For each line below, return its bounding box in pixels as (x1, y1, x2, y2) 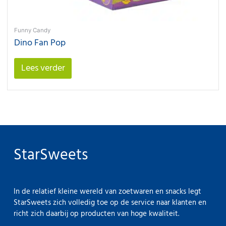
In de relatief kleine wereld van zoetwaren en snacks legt (14, 185, 202, 198)
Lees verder (21, 61, 65, 76)
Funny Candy (14, 26, 51, 34)
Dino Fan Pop (14, 35, 66, 50)
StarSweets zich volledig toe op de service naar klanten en (14, 196, 207, 209)
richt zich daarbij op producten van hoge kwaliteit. (14, 207, 180, 220)
